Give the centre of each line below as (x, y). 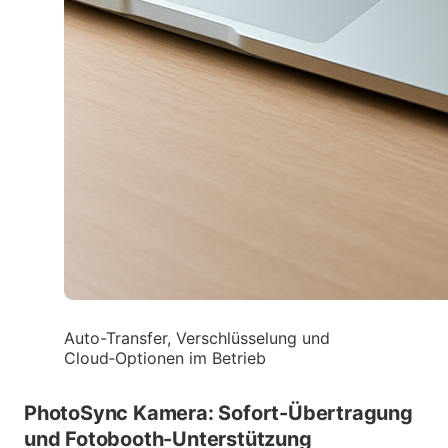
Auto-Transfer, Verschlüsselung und (197, 337)
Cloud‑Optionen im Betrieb (165, 357)
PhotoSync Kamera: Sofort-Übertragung (218, 412)
